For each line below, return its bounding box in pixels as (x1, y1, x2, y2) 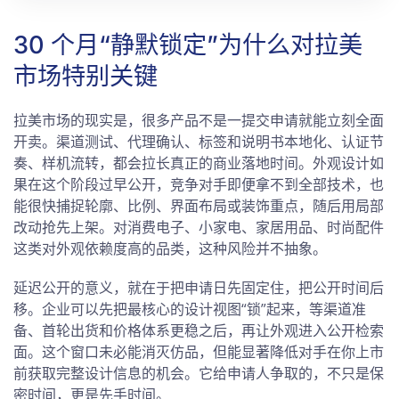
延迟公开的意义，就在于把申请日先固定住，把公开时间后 (13, 278, 384, 297)
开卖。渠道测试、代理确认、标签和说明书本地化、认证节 (13, 132, 384, 151)
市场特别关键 (13, 61, 158, 91)
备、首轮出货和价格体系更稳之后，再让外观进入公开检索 (13, 321, 384, 340)
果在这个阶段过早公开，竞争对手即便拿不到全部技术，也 (13, 175, 384, 194)
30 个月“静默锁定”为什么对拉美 (13, 30, 362, 60)
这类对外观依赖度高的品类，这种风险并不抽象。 (13, 239, 327, 258)
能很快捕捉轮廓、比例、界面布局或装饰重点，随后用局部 (13, 196, 384, 216)
